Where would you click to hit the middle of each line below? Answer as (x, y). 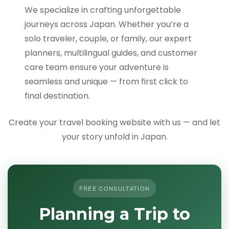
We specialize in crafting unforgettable (103, 10)
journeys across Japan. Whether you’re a (107, 25)
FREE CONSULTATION (114, 188)
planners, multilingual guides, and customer (111, 53)
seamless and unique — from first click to (107, 82)
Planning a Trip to (114, 214)
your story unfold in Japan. (114, 137)
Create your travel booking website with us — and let (114, 123)
